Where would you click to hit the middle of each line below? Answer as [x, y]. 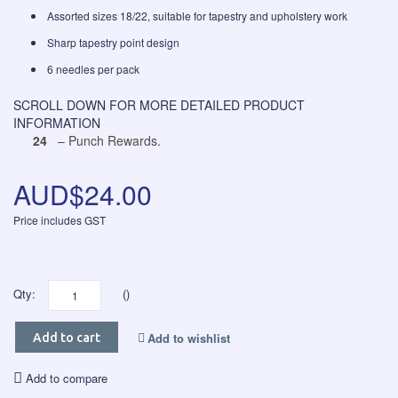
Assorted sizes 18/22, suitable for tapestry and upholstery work [197, 16]
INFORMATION [57, 123]
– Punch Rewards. [106, 140]
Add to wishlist [189, 338]
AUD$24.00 [83, 194]
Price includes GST [60, 220]
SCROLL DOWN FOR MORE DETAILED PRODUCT [159, 105]
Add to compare [67, 378]
